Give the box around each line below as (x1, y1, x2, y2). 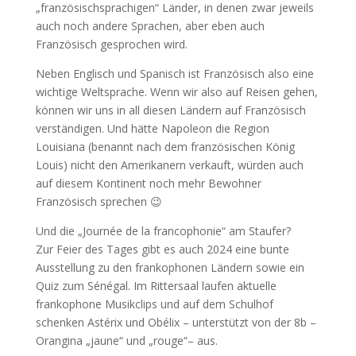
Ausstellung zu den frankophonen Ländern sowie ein (35, 259, 304, 275)
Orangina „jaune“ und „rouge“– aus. (35, 332, 218, 348)
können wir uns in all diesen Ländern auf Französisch (35, 102, 306, 118)
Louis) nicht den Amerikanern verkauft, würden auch (35, 157, 304, 172)
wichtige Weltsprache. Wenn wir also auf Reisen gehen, (35, 83, 318, 99)
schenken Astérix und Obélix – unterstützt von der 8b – (35, 314, 316, 330)
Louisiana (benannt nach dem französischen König (35, 138, 295, 154)
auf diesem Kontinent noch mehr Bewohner (35, 175, 261, 191)
